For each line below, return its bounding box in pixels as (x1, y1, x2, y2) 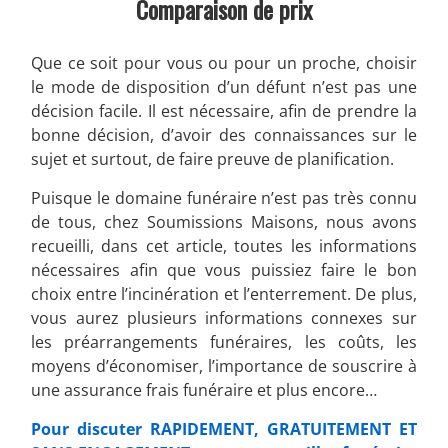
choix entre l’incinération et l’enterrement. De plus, (31, 282, 417, 305)
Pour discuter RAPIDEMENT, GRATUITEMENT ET (31, 417, 417, 440)
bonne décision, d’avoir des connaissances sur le (31, 123, 417, 146)
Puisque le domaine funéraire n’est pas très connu (31, 186, 417, 209)
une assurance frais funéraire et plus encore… (31, 378, 378, 401)
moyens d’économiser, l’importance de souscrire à (31, 354, 417, 377)
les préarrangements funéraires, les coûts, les (31, 330, 417, 353)
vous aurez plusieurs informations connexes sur (31, 306, 417, 329)
